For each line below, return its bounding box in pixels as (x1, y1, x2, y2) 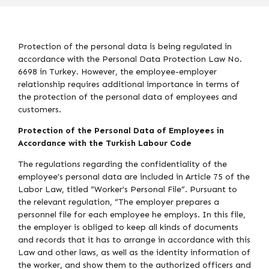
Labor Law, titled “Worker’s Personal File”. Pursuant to (18, 184, 237, 195)
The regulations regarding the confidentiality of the (18, 159, 227, 170)
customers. (18, 104, 61, 115)
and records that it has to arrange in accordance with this (18, 235, 250, 246)
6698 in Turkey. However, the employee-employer (18, 67, 217, 77)
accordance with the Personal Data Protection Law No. (18, 54, 242, 65)
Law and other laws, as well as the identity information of (18, 247, 250, 258)
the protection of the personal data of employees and (18, 92, 237, 103)
